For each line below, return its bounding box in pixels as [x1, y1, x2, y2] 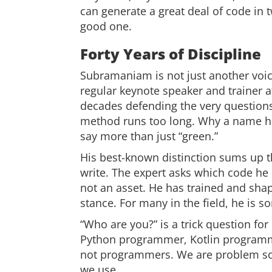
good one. [80, 19, 132, 33]
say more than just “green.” [80, 129, 218, 143]
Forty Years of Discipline [80, 44, 261, 64]
